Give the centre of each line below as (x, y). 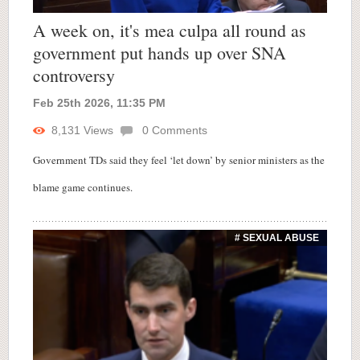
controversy (74, 75)
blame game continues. (83, 187)
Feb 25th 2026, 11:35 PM (99, 102)
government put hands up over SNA (160, 52)
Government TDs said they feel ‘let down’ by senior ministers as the (179, 160)
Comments (178, 130)
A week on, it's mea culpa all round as (170, 30)
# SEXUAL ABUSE (277, 237)
